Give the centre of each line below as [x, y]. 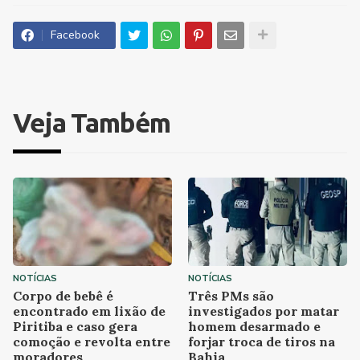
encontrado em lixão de [89, 311]
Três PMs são [231, 295]
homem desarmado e [254, 326]
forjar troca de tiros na [262, 341]
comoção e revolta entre [92, 341]
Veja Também [92, 122]
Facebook [75, 35]
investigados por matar [264, 311]
